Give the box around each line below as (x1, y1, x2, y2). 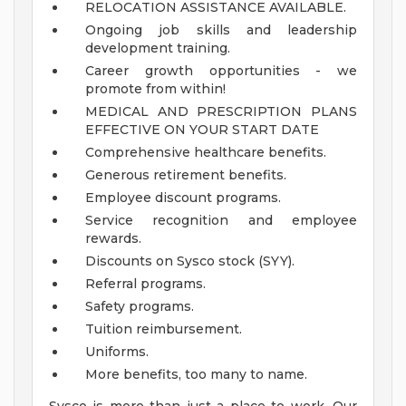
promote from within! (85, 81, 226, 98)
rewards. (85, 230, 141, 247)
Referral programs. (85, 275, 206, 293)
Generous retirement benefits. (85, 167, 286, 184)
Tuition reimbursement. (85, 321, 242, 338)
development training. (85, 40, 230, 57)
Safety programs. (85, 298, 194, 315)
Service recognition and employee (85, 212, 357, 229)
